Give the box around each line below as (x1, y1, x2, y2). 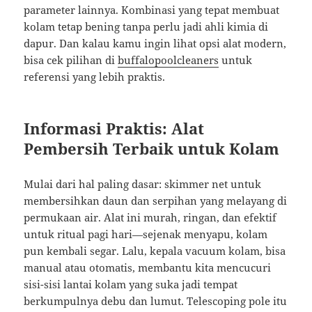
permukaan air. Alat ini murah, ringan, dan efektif (24, 210, 277, 225)
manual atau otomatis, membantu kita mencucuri (24, 260, 272, 275)
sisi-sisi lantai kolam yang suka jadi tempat (24, 277, 238, 292)
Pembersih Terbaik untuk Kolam (24, 138, 280, 159)
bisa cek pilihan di (24, 53, 118, 68)
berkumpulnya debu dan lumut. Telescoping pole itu (24, 294, 288, 309)
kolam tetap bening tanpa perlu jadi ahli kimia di (24, 19, 269, 34)
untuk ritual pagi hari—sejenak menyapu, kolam (24, 227, 268, 242)
